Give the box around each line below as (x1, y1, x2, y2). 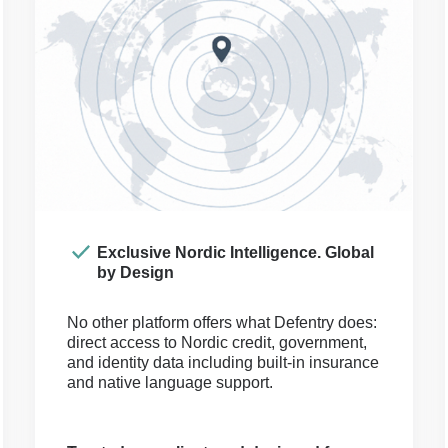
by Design (96, 264, 174, 281)
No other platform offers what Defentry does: (66, 314, 377, 331)
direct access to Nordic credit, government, (66, 334, 367, 351)
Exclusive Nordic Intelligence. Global (96, 244, 374, 261)
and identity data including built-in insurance (66, 354, 379, 371)
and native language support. (66, 374, 273, 391)
